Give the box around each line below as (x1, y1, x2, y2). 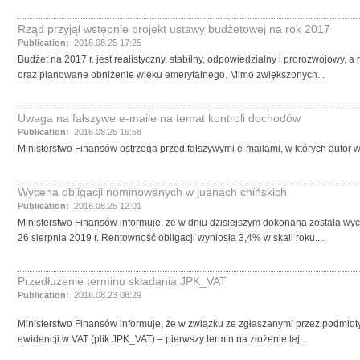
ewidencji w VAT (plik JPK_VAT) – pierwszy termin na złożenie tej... (18, 333, 307, 345)
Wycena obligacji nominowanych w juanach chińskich (18, 186, 287, 198)
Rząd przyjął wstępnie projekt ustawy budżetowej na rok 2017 (18, 22, 330, 35)
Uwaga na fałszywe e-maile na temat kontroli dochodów (18, 112, 301, 125)
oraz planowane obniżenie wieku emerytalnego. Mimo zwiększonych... (18, 69, 325, 80)
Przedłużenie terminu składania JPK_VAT (18, 275, 227, 288)
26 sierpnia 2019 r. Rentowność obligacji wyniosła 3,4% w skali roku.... (18, 232, 325, 243)
